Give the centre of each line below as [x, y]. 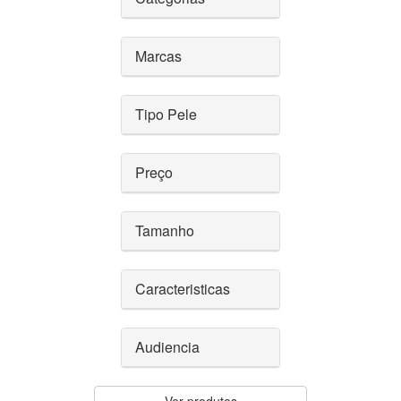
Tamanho [165, 230]
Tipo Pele [166, 114]
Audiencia [167, 347]
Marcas [158, 56]
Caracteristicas [183, 289]
